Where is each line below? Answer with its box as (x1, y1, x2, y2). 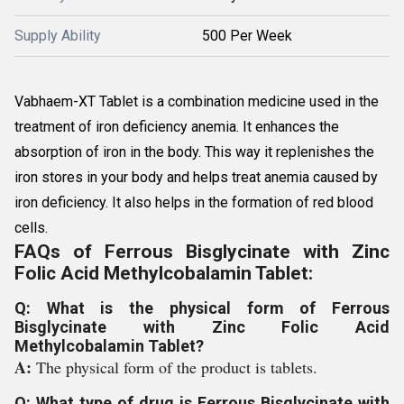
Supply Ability (14, 27, 101, 44)
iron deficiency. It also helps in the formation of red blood (14, 194, 373, 211)
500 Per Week (202, 27, 292, 44)
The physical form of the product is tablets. (36, 356, 317, 378)
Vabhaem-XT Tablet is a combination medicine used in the (14, 93, 379, 110)
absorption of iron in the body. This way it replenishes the (14, 143, 374, 161)
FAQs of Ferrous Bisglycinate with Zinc (14, 241, 390, 262)
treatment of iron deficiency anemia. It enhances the (14, 118, 339, 135)
